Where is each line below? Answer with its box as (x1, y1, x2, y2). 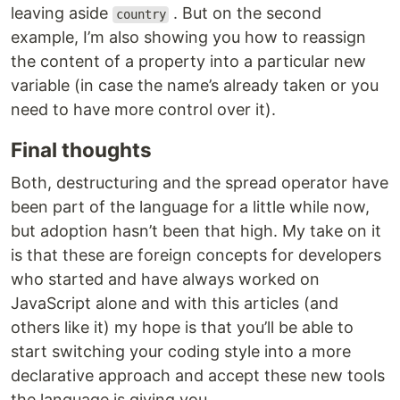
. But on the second (169, 4, 322, 23)
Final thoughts (11, 137, 152, 162)
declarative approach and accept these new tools (11, 366, 385, 386)
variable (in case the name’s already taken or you (11, 76, 379, 96)
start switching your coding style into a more (11, 342, 351, 362)
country (115, 7, 166, 22)
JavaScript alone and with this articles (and (11, 294, 338, 313)
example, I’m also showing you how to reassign (11, 28, 366, 47)
